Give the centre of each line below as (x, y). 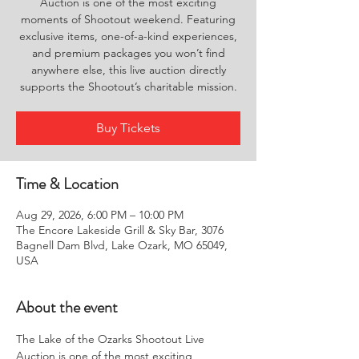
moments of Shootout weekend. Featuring (128, 19)
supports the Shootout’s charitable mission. (128, 87)
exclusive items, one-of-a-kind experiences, (128, 36)
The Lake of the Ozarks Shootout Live (112, 339)
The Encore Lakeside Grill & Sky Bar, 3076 (120, 230)
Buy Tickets (128, 128)
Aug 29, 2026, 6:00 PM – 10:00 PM (100, 215)
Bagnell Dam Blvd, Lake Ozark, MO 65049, (122, 245)
